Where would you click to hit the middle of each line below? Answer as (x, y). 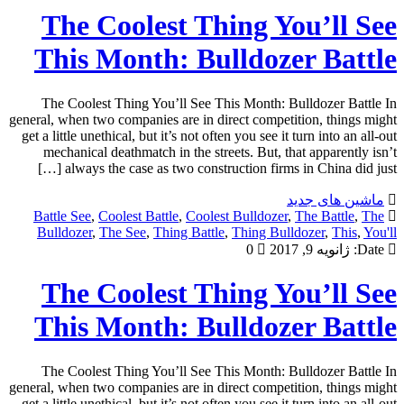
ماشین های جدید (335, 199)
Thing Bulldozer (278, 232)
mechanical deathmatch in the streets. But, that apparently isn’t (220, 151)
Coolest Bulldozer (237, 216)
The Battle (325, 216)
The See (123, 232)
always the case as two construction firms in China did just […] (231, 168)
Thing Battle (189, 232)
